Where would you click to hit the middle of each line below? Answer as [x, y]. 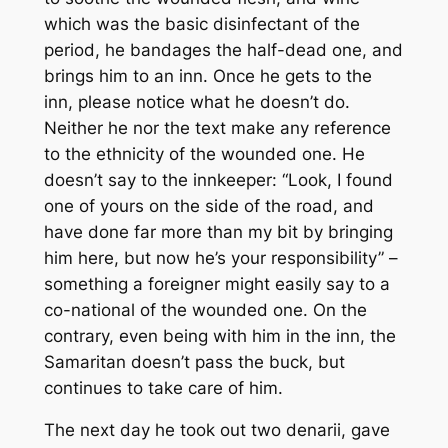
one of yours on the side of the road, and [208, 205]
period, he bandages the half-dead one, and [223, 49]
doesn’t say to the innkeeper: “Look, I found [218, 179]
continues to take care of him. [163, 387]
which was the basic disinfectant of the [201, 23]
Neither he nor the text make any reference [217, 127]
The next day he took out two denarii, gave [216, 430]
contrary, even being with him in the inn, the [219, 335]
